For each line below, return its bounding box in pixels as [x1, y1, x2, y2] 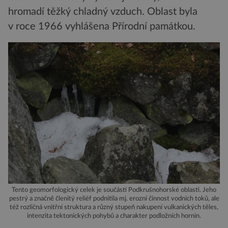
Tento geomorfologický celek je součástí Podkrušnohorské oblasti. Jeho [12, 186, 216, 193]
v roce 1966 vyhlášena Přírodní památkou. [8, 21, 195, 32]
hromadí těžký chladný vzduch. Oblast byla [8, 7, 197, 17]
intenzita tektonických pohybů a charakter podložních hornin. [27, 212, 201, 219]
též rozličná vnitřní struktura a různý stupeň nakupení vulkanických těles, [10, 204, 218, 210]
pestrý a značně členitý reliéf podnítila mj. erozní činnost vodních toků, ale [9, 195, 219, 202]
